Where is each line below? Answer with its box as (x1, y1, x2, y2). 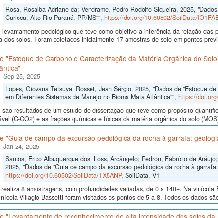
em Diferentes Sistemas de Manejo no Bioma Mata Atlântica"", (5, 92, 178, 102)
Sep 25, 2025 (3, 72, 40, 81)
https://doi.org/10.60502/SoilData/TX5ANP (5, 171, 121, 180)
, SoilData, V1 (121, 171, 160, 180)
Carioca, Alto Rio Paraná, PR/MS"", (5, 13, 104, 22)
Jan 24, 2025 (3, 142, 39, 151)
